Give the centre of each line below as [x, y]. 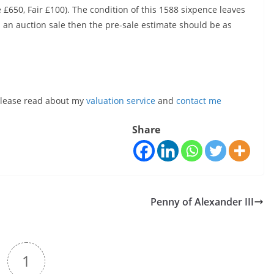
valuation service [121, 101]
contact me [199, 101]
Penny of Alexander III [202, 202]
